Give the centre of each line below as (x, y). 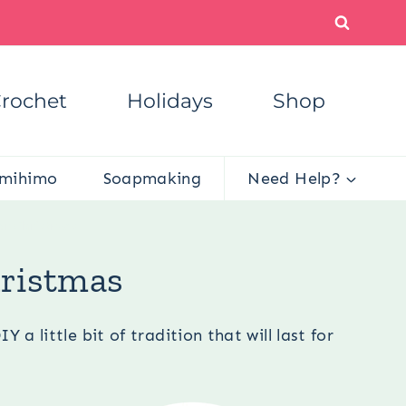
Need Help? (294, 178)
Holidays (170, 101)
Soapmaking (152, 178)
